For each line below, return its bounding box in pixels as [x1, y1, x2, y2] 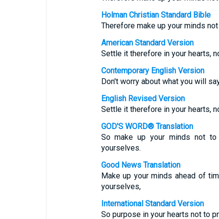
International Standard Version [101, 199, 204, 208]
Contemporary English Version [101, 66, 204, 75]
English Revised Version [101, 94, 185, 103]
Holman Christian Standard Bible [101, 10, 211, 20]
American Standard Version [101, 38, 194, 47]
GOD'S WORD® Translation [101, 122, 193, 131]
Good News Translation [101, 160, 180, 170]
